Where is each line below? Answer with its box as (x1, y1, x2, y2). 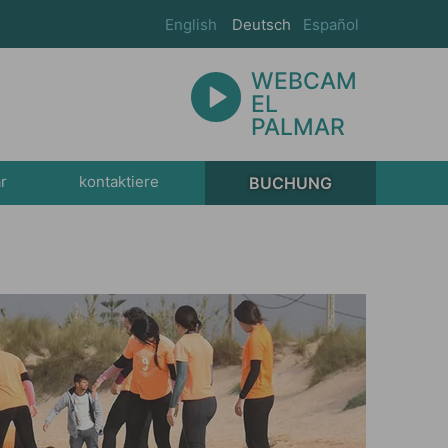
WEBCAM (251, 67, 357, 95)
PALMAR (251, 113, 345, 141)
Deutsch (231, 14, 291, 34)
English (165, 14, 217, 34)
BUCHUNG (248, 173, 332, 193)
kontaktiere (78, 172, 159, 192)
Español (303, 14, 359, 34)
